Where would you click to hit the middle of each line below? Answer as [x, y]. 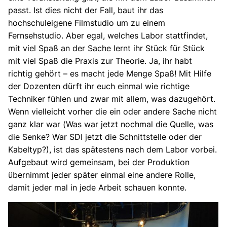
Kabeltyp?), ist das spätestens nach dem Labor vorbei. [112, 150]
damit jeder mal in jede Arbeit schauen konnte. [99, 188]
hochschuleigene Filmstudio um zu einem [87, 23]
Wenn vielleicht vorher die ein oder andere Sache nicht [112, 112]
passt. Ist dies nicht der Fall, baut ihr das [86, 10]
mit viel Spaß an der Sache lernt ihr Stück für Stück [106, 48]
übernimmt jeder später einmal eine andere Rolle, [102, 175]
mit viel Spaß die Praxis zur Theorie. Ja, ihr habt [100, 61]
